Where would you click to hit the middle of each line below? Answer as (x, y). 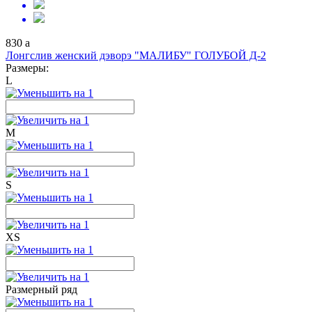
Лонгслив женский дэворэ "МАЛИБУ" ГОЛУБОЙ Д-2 (136, 55)
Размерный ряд (41, 289)
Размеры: (27, 68)
